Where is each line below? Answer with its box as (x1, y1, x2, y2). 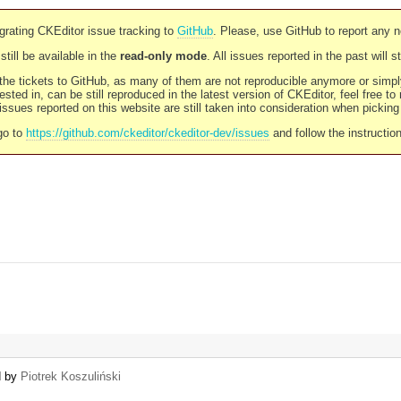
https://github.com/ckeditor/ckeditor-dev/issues (25, 126, 269, 140)
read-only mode (119, 49, 207, 63)
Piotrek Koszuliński (21, 370, 121, 384)
